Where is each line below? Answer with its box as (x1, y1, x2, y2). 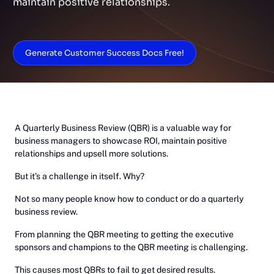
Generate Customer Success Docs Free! (25, 48, 184, 58)
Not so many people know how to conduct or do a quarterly (15, 194, 243, 204)
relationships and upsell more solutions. (15, 149, 168, 158)
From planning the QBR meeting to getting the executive (15, 229, 234, 239)
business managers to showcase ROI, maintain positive (15, 136, 227, 146)
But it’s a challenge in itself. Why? (15, 171, 146, 181)
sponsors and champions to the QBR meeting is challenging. (15, 242, 248, 252)
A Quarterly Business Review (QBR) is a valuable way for (15, 123, 231, 133)
